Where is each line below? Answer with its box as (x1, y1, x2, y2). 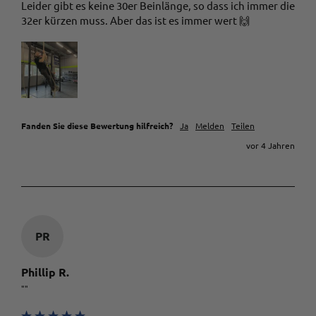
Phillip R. (21, 265, 69, 280)
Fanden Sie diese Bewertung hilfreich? (21, 120, 173, 132)
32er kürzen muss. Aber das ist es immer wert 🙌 (21, 13, 250, 28)
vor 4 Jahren (246, 140, 295, 152)
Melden (195, 120, 224, 132)
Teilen (231, 120, 255, 132)
